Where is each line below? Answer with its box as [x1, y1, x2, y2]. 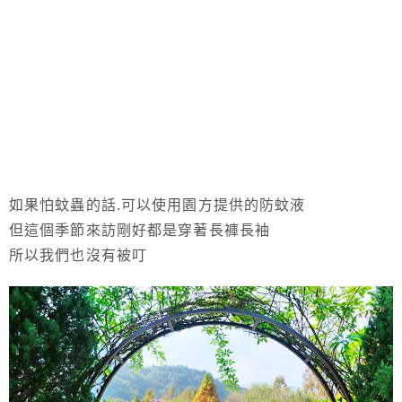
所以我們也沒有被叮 [9, 248, 148, 264]
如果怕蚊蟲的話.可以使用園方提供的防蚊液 [9, 197, 306, 214]
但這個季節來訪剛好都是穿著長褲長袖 [9, 223, 271, 239]
